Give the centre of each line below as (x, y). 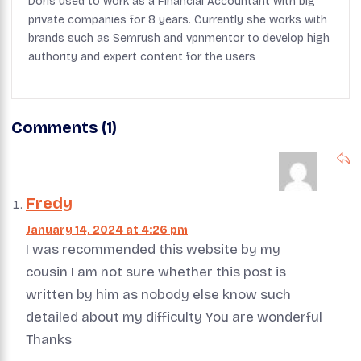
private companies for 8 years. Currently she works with (178, 19)
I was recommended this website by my (153, 249)
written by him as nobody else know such (158, 294)
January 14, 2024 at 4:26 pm (107, 230)
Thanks (49, 339)
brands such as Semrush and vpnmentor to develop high (179, 38)
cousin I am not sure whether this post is (156, 272)
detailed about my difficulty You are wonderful (174, 317)
